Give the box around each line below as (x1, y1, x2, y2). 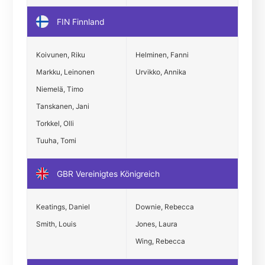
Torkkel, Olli (35, 118, 74, 128)
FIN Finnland (54, 17, 105, 27)
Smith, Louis (35, 219, 76, 228)
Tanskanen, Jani (35, 101, 89, 111)
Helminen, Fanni (135, 50, 189, 59)
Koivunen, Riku (35, 50, 85, 59)
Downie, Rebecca (135, 202, 194, 211)
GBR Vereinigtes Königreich (54, 169, 160, 179)
